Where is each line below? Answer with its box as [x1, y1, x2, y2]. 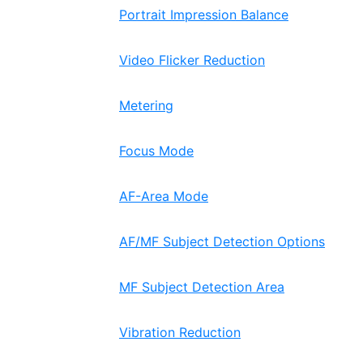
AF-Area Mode [119, 188, 208, 204]
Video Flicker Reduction [119, 52, 265, 68]
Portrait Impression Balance [119, 6, 288, 23]
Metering [119, 97, 173, 113]
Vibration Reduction [119, 324, 241, 340]
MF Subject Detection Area [119, 279, 284, 295]
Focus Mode [119, 143, 194, 159]
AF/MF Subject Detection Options [119, 233, 325, 250]
